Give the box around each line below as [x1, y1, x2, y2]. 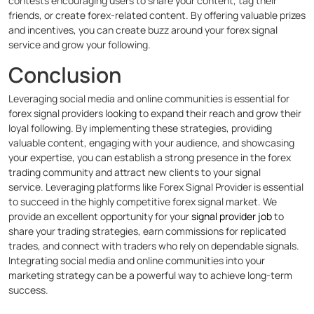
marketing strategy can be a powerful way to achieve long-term [8, 268, 292, 282]
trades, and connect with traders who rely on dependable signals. [8, 239, 299, 253]
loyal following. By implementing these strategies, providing [8, 121, 272, 135]
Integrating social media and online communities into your [8, 254, 265, 268]
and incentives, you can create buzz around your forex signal [8, 23, 278, 37]
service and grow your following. [8, 38, 151, 52]
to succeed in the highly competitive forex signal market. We [8, 195, 277, 209]
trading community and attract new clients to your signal [8, 165, 261, 179]
